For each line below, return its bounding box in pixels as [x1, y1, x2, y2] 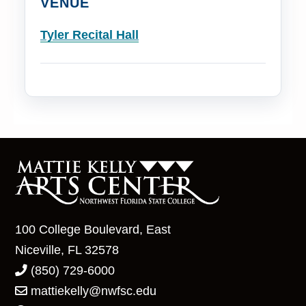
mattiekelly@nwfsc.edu [31, 283, 157, 298]
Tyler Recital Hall [40, 27, 139, 42]
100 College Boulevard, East [15, 222, 171, 236]
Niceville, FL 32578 [15, 242, 120, 257]
